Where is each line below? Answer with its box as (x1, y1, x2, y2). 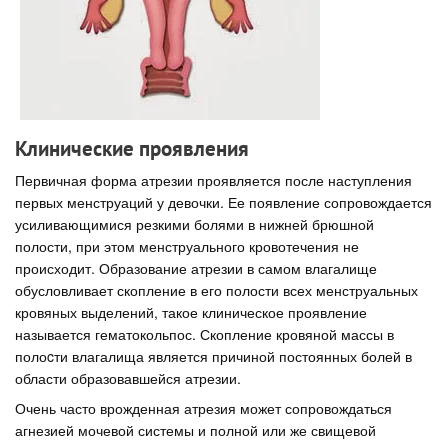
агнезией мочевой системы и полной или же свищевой (15, 420, 376, 440)
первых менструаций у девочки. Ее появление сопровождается (15, 191, 432, 212)
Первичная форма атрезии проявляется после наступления (15, 169, 412, 190)
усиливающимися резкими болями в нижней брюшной (15, 213, 374, 234)
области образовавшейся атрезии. (15, 367, 241, 388)
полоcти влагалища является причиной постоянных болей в (15, 345, 412, 366)
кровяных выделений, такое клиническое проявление (15, 301, 367, 322)
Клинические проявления (15, 135, 249, 162)
